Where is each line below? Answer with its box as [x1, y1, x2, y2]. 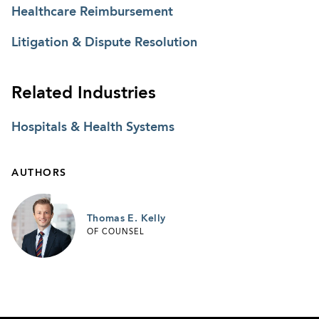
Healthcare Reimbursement [11, 5, 173, 19]
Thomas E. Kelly [87, 213, 166, 224]
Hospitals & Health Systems [11, 120, 174, 134]
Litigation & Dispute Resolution [11, 36, 197, 49]
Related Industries [11, 85, 156, 103]
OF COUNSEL [87, 229, 145, 237]
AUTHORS [11, 167, 67, 178]
